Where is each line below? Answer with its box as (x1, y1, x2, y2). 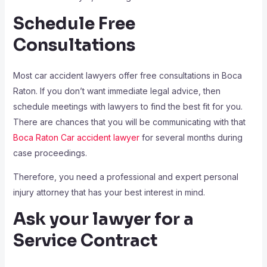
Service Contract (13, 230, 157, 252)
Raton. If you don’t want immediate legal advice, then (13, 86, 221, 97)
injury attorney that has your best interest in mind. (13, 187, 205, 198)
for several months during (141, 132, 243, 143)
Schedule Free (13, 13, 135, 35)
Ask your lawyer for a (13, 209, 194, 230)
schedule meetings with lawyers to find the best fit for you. (13, 101, 243, 112)
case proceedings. (13, 148, 89, 159)
